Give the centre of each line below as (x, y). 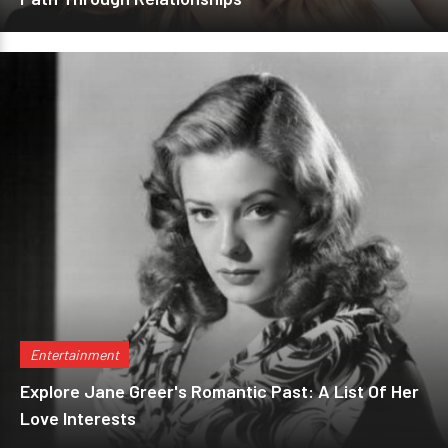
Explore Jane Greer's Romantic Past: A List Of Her (219, 391)
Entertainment (74, 354)
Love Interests (78, 418)
